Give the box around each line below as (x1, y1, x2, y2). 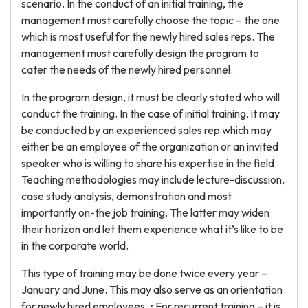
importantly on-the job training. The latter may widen (21, 206, 269, 219)
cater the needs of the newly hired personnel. (21, 63, 233, 76)
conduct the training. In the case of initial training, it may (21, 107, 280, 120)
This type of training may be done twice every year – (21, 266, 267, 280)
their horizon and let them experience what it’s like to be (21, 222, 283, 236)
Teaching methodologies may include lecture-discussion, (21, 173, 285, 186)
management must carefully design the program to (21, 46, 259, 60)
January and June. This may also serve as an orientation (21, 283, 283, 296)
